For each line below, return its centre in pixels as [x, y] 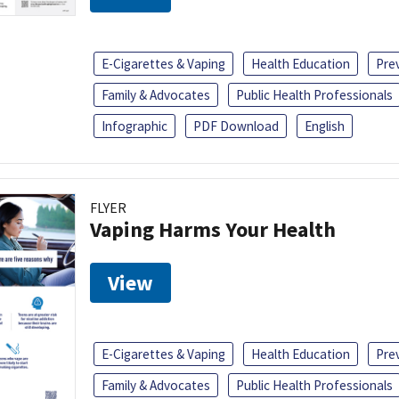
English [325, 126]
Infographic [134, 126]
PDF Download [236, 126]
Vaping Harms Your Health [213, 229]
